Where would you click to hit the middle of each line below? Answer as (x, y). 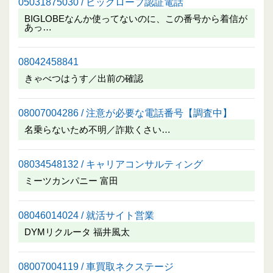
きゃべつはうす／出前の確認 (84, 78)
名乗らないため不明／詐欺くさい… (97, 129)
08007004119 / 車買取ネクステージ (96, 266)
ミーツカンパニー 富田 (71, 180)
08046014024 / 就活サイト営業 (86, 215)
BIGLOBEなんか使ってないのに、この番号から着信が (136, 18)
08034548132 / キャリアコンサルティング (111, 164)
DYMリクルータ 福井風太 (77, 232)
